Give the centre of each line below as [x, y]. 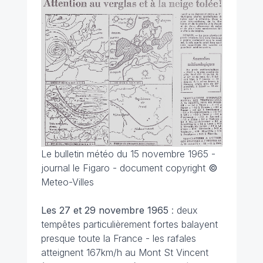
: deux [184, 210]
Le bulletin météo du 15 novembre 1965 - [128, 154]
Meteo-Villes [67, 182]
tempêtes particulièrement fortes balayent [129, 225]
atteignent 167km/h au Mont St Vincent [124, 253]
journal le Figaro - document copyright [124, 168]
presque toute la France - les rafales [118, 239]
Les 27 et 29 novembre [92, 210]
